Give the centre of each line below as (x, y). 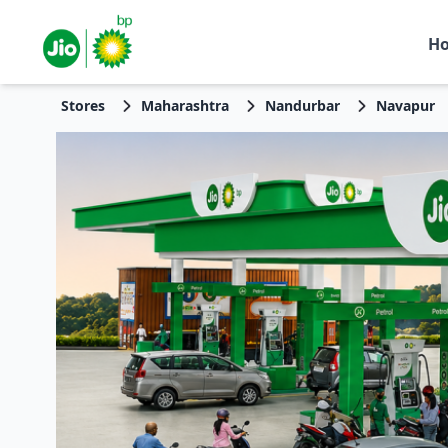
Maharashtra (184, 105)
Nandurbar (302, 105)
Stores (82, 105)
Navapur (405, 105)
